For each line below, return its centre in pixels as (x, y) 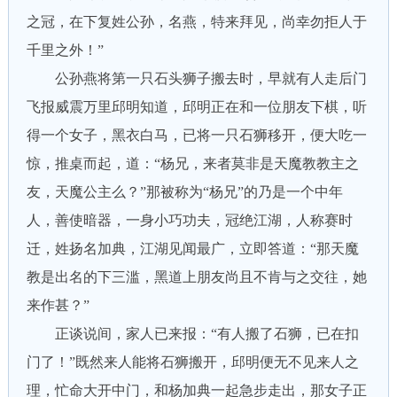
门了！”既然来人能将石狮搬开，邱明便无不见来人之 (192, 362)
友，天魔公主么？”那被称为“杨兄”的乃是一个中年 (184, 192)
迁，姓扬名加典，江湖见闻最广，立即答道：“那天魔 (192, 249)
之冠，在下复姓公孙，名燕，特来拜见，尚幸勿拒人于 (196, 22)
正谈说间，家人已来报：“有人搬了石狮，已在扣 (192, 334)
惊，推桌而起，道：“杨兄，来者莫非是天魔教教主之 (192, 163)
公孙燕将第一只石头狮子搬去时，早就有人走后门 (196, 78)
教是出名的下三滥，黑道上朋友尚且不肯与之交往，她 (196, 277)
